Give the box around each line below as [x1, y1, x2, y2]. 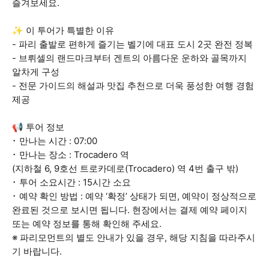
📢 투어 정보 [12, 121, 64, 133]
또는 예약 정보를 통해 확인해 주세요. [12, 218, 162, 229]
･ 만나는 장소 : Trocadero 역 [12, 149, 129, 160]
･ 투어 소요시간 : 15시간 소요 [12, 177, 131, 188]
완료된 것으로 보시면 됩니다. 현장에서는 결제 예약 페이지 [12, 204, 247, 216]
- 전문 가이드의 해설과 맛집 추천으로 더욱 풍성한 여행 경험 [12, 80, 254, 91]
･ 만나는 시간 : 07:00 [12, 135, 97, 147]
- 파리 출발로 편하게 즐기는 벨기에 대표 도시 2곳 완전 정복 [12, 38, 253, 50]
